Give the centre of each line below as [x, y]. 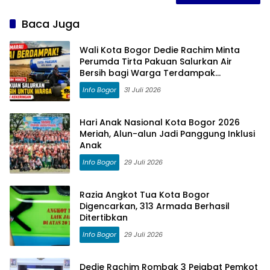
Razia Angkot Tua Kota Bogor [145, 194]
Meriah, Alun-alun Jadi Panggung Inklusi [167, 133]
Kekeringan [104, 84]
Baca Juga [51, 24]
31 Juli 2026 [143, 89]
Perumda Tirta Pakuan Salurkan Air [156, 61]
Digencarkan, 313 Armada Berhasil [155, 206]
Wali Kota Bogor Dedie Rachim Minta [160, 50]
